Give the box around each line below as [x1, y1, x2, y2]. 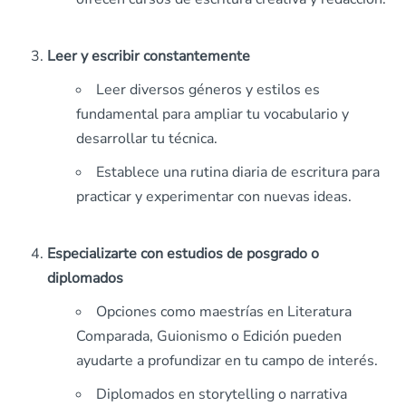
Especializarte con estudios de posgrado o [47, 244, 319, 264]
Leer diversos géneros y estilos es [96, 80, 320, 100]
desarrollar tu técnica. [76, 129, 217, 149]
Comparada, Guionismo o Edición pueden [76, 326, 342, 346]
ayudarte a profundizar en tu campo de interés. [76, 351, 378, 371]
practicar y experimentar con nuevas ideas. [76, 187, 352, 207]
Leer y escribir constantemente [47, 46, 250, 66]
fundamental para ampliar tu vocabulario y [76, 104, 349, 124]
